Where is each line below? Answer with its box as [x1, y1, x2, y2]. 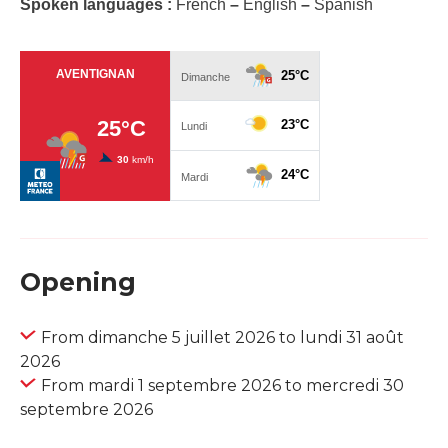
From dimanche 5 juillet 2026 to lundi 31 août [41, 328, 404, 348]
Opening [20, 267, 136, 298]
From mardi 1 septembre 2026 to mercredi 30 [41, 376, 404, 396]
